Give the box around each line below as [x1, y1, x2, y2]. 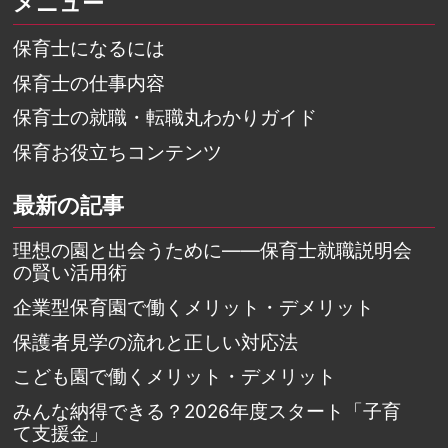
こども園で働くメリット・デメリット [13, 365, 337, 389]
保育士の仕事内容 [13, 71, 166, 95]
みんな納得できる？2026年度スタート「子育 [13, 399, 402, 423]
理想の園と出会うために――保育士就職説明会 [13, 239, 413, 263]
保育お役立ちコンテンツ [13, 140, 223, 164]
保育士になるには [13, 37, 166, 60]
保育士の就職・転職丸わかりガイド [13, 106, 318, 130]
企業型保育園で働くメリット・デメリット [13, 296, 375, 320]
